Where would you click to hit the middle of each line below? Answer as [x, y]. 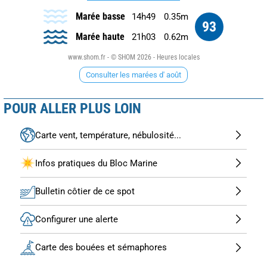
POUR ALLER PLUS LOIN [72, 108]
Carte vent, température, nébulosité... [108, 135]
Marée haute [100, 36]
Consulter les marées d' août [133, 74]
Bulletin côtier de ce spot [85, 191]
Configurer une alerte [77, 219]
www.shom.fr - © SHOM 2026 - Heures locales [133, 57]
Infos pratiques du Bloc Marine [96, 163]
